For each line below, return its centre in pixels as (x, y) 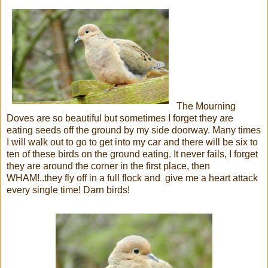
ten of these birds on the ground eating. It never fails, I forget (132, 154)
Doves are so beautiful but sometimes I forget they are (120, 118)
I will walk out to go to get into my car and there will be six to (132, 142)
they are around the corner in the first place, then (108, 166)
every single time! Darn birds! (68, 190)
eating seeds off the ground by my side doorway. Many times (134, 130)
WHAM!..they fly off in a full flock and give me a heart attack (132, 178)
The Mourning (205, 106)
